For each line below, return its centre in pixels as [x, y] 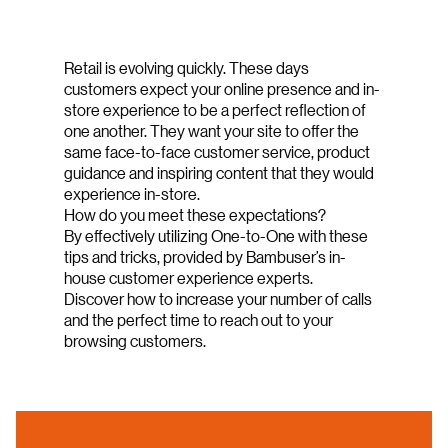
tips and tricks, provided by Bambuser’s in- [205, 256]
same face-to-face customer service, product [217, 151]
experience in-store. [132, 193]
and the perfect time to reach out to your [198, 319]
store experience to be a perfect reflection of [215, 109]
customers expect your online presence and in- [222, 88]
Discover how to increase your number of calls [218, 298]
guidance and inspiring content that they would [219, 172]
